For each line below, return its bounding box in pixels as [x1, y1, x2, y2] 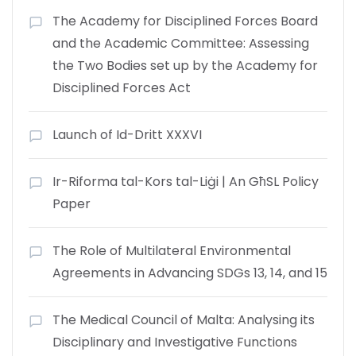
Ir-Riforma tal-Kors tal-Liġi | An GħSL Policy [52, 172, 319, 191]
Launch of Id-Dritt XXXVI [52, 125, 202, 144]
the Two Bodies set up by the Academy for [52, 56, 318, 75]
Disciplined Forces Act [52, 78, 191, 97]
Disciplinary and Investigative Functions [52, 332, 297, 351]
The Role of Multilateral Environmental [52, 241, 291, 260]
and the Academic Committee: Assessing [52, 33, 309, 52]
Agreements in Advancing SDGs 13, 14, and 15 [52, 263, 327, 282]
